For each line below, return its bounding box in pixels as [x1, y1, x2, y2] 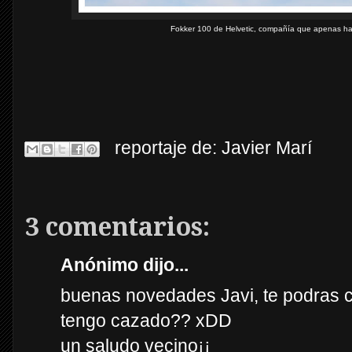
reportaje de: [115, 137, 222, 159]
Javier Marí [222, 137, 312, 159]
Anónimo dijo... [60, 255, 189, 276]
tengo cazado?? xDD [60, 310, 232, 331]
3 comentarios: [25, 212, 210, 243]
